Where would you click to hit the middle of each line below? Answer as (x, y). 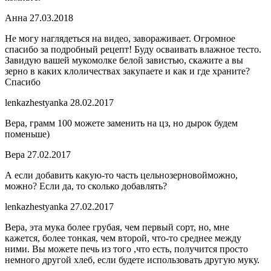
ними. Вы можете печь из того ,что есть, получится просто (126, 249)
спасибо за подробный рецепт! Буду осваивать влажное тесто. (133, 50)
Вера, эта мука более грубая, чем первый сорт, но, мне (117, 227)
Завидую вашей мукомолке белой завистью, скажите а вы (124, 60)
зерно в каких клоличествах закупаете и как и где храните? (127, 71)
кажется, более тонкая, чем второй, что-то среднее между (123, 238)
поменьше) (27, 134)
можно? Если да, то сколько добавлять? (86, 186)
